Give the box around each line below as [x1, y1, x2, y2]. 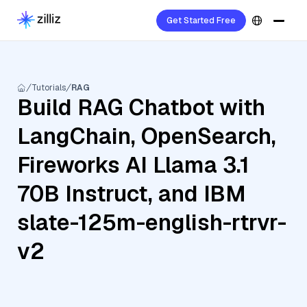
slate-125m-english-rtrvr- [17, 208, 286, 236]
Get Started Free [167, 15, 236, 26]
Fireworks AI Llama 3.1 [17, 151, 249, 179]
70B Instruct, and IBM [17, 180, 246, 208]
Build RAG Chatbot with [17, 93, 265, 121]
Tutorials [32, 82, 66, 93]
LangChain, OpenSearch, [17, 122, 276, 150]
